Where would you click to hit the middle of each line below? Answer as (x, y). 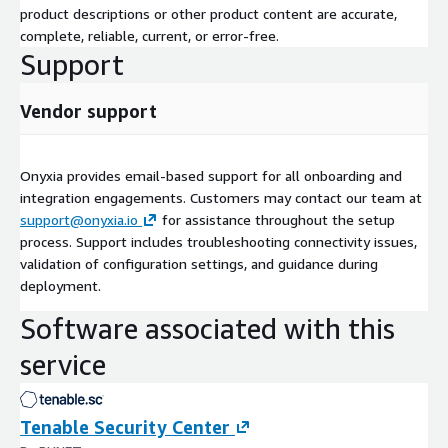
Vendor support (88, 110)
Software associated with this (207, 328)
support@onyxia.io (79, 219)
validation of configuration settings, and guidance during (199, 263)
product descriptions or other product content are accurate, (208, 13)
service (63, 364)
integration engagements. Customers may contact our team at (221, 197)
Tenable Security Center (125, 426)
